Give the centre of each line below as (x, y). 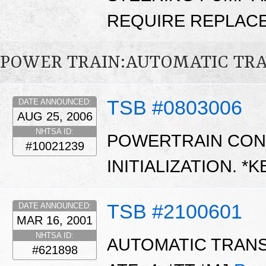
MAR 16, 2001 (55, 221)
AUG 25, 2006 (55, 117)
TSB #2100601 (175, 212)
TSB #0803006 (175, 108)
